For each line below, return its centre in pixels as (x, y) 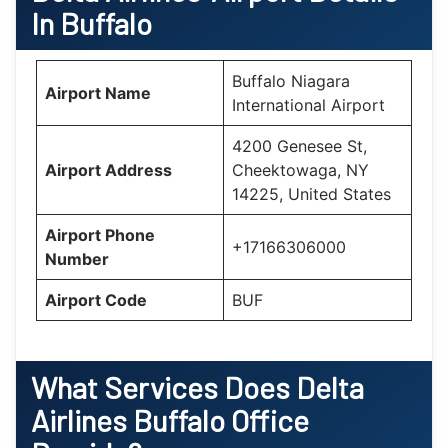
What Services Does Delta (197, 386)
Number (77, 258)
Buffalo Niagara (291, 80)
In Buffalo (91, 22)
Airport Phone (100, 234)
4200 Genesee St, (299, 145)
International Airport (308, 104)
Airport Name (98, 92)
